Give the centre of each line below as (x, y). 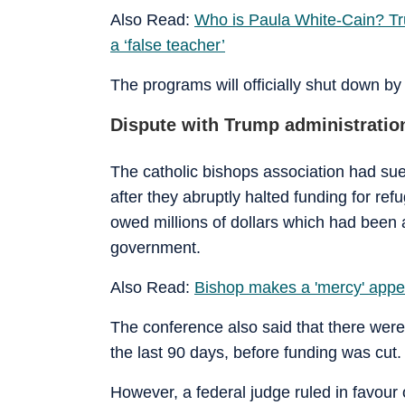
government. (155, 247)
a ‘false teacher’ (168, 45)
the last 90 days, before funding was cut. (256, 352)
